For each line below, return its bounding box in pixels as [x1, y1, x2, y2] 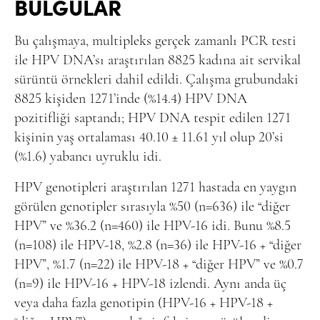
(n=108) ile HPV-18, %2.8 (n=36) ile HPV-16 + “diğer [14, 238, 301, 253]
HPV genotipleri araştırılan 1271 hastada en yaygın [14, 180, 296, 195]
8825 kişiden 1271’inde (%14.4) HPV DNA [14, 91, 247, 106]
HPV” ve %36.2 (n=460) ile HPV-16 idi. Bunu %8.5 [14, 219, 291, 234]
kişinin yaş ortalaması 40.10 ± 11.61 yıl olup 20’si [14, 130, 284, 145]
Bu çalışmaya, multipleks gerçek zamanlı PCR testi [14, 34, 296, 49]
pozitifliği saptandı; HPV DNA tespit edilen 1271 [14, 111, 291, 126]
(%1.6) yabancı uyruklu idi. [14, 149, 161, 164]
